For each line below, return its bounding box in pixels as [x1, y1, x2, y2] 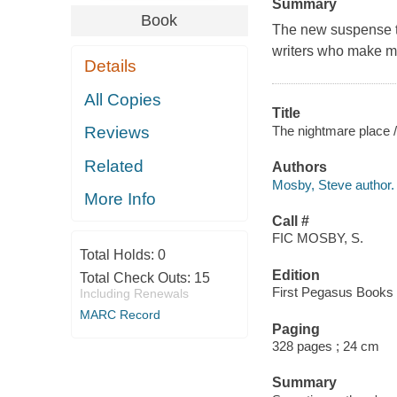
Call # [271, 213, 309, 229]
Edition [271, 267, 320, 283]
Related [84, 156, 144, 175]
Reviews [84, 123, 151, 143]
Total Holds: [79, 246, 158, 262]
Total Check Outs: [79, 269, 194, 285]
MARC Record [79, 307, 160, 322]
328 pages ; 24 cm [271, 339, 379, 354]
